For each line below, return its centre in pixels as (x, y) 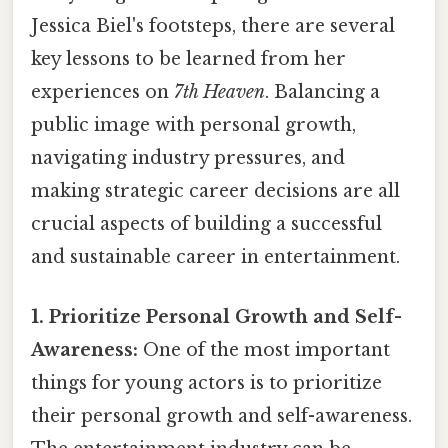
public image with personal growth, (193, 125)
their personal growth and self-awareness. (221, 415)
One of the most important (264, 349)
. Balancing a (322, 92)
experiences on (102, 92)
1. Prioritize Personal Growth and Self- (216, 316)
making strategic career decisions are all (215, 191)
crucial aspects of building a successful (206, 224)
